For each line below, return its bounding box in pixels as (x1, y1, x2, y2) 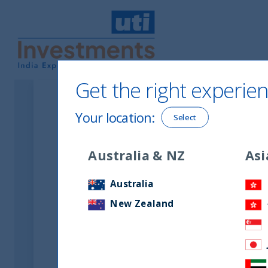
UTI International (14, 72, 96, 86)
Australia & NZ (88, 146, 185, 165)
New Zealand (108, 197, 174, 210)
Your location (75, 108, 152, 126)
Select (173, 112, 197, 123)
